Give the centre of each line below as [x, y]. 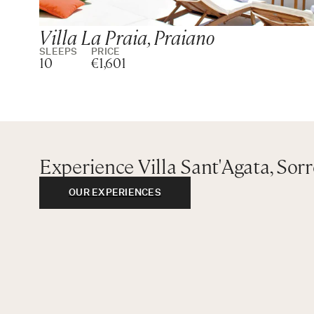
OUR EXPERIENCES [115, 193]
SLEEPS [59, 52]
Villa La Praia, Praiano [127, 36]
